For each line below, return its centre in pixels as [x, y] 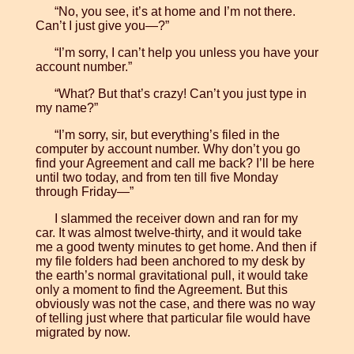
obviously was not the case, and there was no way [175, 304]
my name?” [66, 108]
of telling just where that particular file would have [173, 318]
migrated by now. [83, 333]
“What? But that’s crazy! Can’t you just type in [180, 94]
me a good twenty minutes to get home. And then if [175, 247]
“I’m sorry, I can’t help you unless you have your [186, 53]
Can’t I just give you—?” [102, 26]
